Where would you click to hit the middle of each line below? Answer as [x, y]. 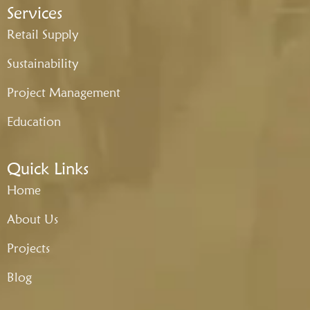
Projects [28, 248]
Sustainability [43, 63]
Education [34, 121]
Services [35, 12]
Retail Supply [43, 34]
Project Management [64, 92]
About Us [33, 219]
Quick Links [48, 168]
